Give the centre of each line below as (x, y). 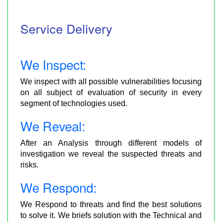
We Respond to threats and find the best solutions (111, 204)
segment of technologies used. (74, 103)
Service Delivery (66, 28)
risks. (29, 165)
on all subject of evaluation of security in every (111, 92)
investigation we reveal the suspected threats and (111, 154)
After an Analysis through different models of (111, 143)
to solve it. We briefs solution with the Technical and (111, 215)
